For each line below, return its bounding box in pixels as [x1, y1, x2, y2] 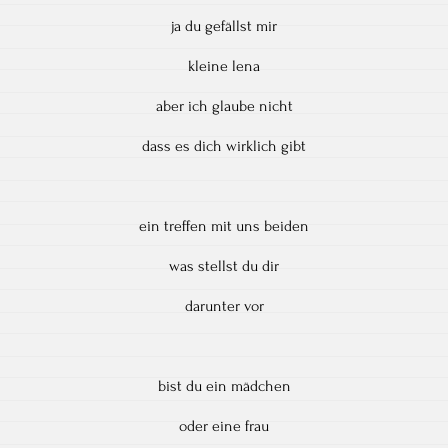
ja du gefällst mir [171, 16, 277, 35]
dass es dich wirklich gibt [142, 136, 306, 155]
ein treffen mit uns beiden [139, 216, 309, 235]
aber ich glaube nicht [155, 96, 293, 115]
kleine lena [188, 56, 260, 75]
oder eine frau [179, 416, 269, 435]
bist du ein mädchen [157, 376, 291, 395]
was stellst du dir [169, 256, 279, 275]
